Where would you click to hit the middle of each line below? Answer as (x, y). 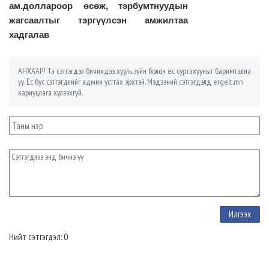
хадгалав (29, 35)
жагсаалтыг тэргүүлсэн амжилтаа (98, 20)
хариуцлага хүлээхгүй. (50, 93)
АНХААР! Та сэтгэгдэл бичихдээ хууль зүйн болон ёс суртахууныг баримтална (134, 71)
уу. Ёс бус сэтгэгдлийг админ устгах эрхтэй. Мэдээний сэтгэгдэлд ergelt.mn (131, 82)
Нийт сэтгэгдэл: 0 (38, 237)
